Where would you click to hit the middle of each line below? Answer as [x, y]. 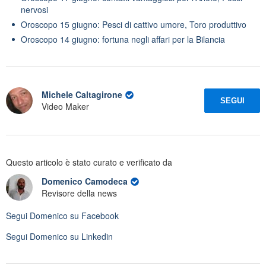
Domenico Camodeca [86, 181]
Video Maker [65, 107]
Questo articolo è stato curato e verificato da [89, 162]
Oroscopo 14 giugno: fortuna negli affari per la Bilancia [123, 39]
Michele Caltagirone [82, 95]
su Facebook [93, 215]
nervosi [34, 9]
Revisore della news [79, 193]
